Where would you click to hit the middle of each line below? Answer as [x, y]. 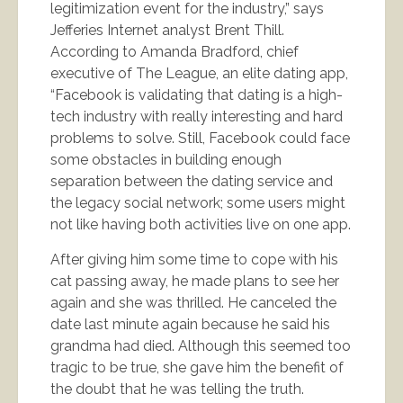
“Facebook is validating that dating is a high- [197, 94]
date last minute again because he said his [190, 324]
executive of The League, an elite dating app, [199, 73]
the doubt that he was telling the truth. [177, 389]
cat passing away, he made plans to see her [195, 281]
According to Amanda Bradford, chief [175, 51]
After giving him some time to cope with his [194, 259]
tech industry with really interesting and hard [197, 116]
